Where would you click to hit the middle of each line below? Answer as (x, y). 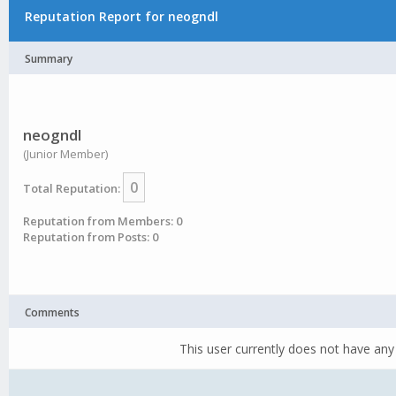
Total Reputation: (72, 188)
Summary (49, 59)
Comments (52, 312)
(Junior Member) (66, 154)
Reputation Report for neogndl (121, 16)
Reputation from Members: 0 (103, 221)
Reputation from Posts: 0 (91, 237)
